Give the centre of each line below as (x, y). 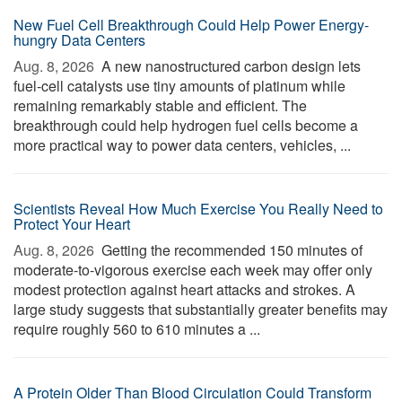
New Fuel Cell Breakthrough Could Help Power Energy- (191, 25)
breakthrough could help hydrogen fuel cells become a (186, 125)
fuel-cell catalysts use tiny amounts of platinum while (179, 86)
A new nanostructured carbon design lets (229, 66)
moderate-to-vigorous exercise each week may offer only (193, 270)
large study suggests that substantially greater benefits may (201, 309)
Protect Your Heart (72, 224)
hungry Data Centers (79, 40)
